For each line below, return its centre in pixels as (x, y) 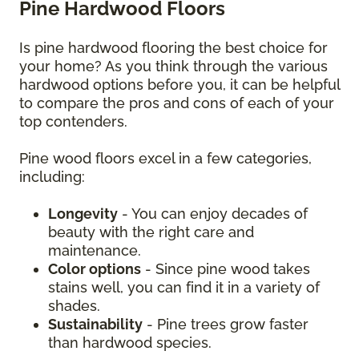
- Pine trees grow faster (226, 325)
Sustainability (95, 325)
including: (54, 177)
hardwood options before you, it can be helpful (179, 85)
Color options (95, 269)
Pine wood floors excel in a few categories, (165, 159)
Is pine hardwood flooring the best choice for (173, 48)
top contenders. (75, 122)
